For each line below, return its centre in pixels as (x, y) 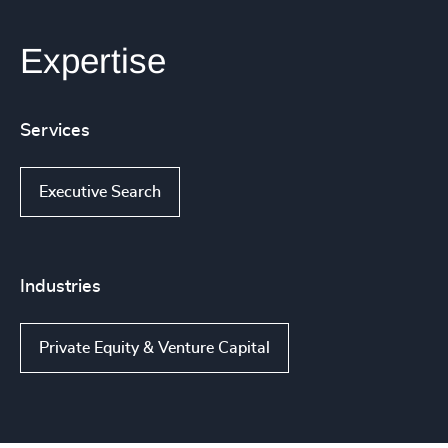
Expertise (93, 60)
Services (55, 130)
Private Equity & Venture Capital (154, 347)
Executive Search (100, 191)
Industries (60, 286)
